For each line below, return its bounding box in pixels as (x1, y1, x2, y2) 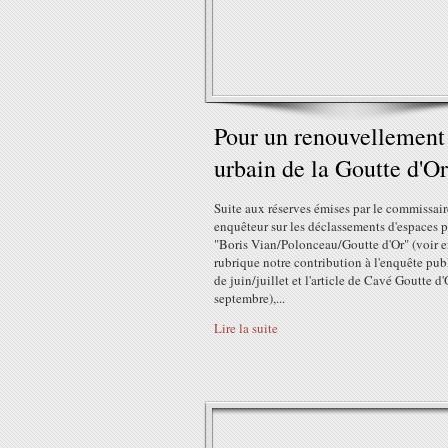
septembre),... (214, 289, 285, 307)
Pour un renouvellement (214, 120, 445, 152)
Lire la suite (214, 319, 278, 337)
